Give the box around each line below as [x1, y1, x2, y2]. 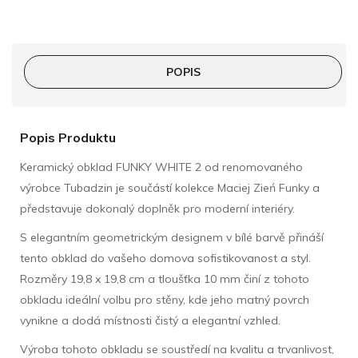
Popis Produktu [20, 129, 116, 145]
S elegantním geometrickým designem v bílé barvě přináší [20, 229, 324, 245]
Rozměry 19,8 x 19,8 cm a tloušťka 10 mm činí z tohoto [20, 271, 309, 286]
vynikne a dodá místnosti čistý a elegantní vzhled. [20, 312, 280, 328]
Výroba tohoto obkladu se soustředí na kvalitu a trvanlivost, [20, 341, 334, 356]
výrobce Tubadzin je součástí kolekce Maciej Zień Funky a [20, 180, 320, 195]
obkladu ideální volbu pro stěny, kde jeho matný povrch [20, 292, 309, 307]
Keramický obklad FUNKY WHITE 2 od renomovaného [20, 159, 303, 174]
